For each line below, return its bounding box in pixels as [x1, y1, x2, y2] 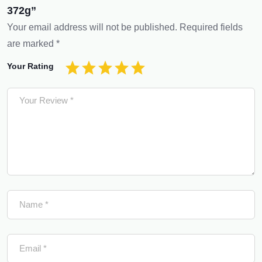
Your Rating [7, 61, 54, 71]
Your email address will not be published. [7, 22, 177, 32]
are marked [7, 38, 56, 49]
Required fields [180, 22, 243, 32]
